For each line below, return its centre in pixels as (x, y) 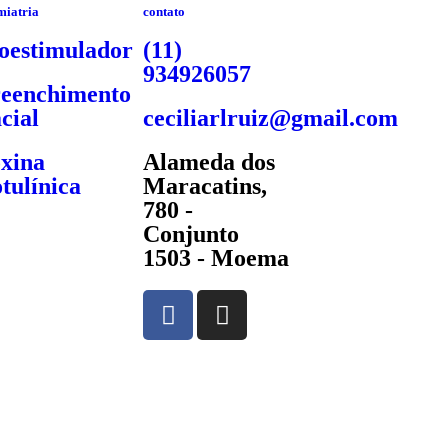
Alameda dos (209, 162)
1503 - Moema (216, 258)
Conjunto (191, 234)
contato (164, 11)
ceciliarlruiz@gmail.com (271, 118)
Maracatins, (205, 186)
